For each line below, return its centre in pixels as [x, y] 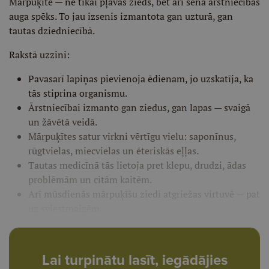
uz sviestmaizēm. [65, 208]
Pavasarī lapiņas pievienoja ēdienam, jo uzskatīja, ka [141, 79]
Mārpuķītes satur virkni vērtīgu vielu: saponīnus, [132, 136]
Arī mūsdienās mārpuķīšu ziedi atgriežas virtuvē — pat [144, 194]
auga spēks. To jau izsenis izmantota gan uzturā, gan [121, 16]
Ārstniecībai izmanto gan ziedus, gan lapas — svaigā [139, 107]
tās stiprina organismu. [78, 93]
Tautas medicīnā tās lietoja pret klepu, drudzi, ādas [137, 165]
